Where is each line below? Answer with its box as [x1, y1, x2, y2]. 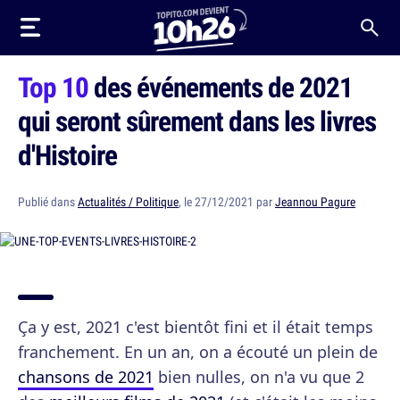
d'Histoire [18, 136, 117, 173]
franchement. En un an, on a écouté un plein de [18, 341, 378, 362]
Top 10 [18, 68, 88, 105]
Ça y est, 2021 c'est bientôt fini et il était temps [18, 316, 373, 337]
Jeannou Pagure [275, 194, 355, 210]
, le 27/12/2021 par [179, 194, 275, 210]
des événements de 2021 [88, 68, 353, 105]
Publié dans [18, 194, 78, 210]
